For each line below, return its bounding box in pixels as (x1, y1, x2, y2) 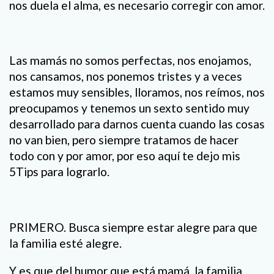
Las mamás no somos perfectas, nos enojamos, (9, 53, 251, 68)
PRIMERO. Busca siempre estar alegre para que (9, 220, 257, 234)
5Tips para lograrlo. (9, 165, 109, 179)
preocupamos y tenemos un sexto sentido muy (9, 101, 250, 116)
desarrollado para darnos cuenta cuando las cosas (9, 117, 265, 131)
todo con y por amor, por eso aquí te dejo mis (9, 149, 240, 163)
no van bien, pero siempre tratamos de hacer (9, 133, 239, 147)
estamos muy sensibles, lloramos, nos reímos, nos (9, 85, 265, 100)
